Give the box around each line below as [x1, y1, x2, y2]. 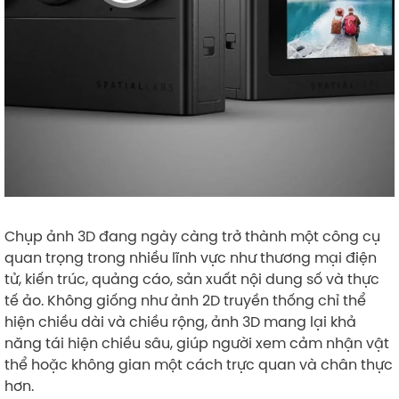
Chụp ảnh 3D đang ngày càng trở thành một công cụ [4, 226, 380, 246]
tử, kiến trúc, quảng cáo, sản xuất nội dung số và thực [4, 269, 379, 289]
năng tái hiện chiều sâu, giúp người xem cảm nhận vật [4, 333, 389, 353]
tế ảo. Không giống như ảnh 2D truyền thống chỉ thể [4, 290, 366, 310]
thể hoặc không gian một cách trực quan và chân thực [4, 354, 393, 374]
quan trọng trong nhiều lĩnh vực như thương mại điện [4, 248, 377, 267]
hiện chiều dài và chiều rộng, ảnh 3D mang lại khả [4, 312, 356, 331]
